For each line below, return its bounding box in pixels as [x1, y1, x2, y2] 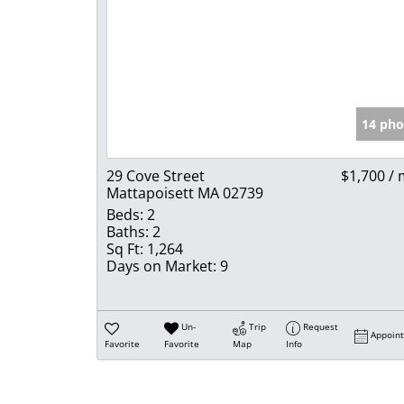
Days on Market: [106, 256, 216, 277]
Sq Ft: [106, 239, 143, 260]
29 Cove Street [106, 166, 205, 187]
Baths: [106, 222, 149, 243]
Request [303, 320, 339, 334]
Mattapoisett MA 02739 [106, 183, 263, 204]
